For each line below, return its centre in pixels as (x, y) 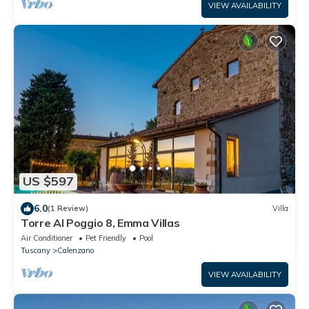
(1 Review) (68, 209)
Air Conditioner (47, 238)
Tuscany (36, 250)
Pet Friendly (106, 238)
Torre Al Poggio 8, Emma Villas (100, 222)
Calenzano (76, 250)
